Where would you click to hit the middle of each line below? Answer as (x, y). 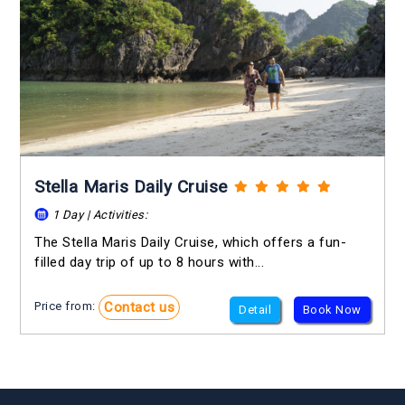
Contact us (140, 308)
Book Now (332, 310)
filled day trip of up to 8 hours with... (150, 263)
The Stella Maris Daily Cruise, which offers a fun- (191, 243)
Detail (255, 310)
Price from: (67, 306)
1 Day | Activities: (99, 215)
